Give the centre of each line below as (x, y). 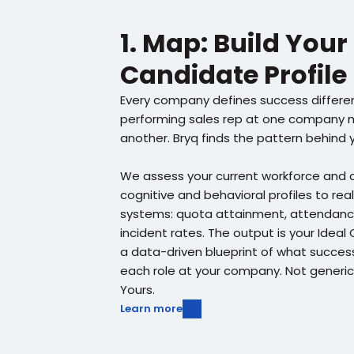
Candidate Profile (233, 75)
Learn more (151, 309)
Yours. (137, 290)
